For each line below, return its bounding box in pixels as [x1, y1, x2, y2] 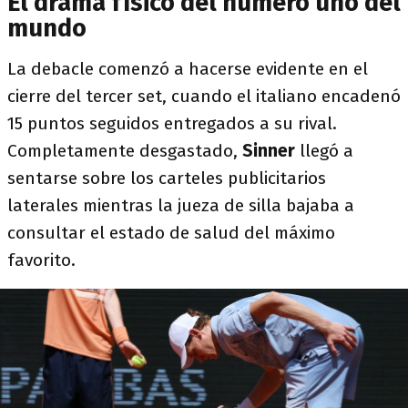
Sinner [242, 140, 295, 161]
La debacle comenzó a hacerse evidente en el [7, 58, 368, 79]
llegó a [295, 140, 353, 161]
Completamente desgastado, [7, 140, 242, 161]
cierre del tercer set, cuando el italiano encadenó [7, 86, 401, 107]
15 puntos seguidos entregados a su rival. [7, 113, 337, 134]
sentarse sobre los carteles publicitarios [7, 168, 326, 189]
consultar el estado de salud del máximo [7, 222, 335, 243]
